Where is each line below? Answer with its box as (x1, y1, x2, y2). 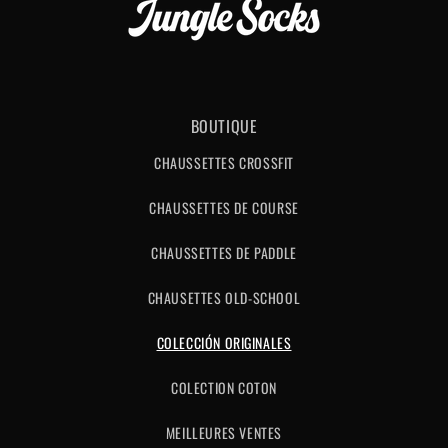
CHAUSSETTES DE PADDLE (151, 242, 297, 263)
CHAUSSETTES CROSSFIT (154, 152, 294, 173)
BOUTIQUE (190, 114, 258, 138)
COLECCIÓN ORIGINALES (156, 332, 292, 353)
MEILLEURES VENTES (165, 422, 283, 443)
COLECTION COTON (171, 377, 277, 398)
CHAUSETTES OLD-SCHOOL (147, 287, 301, 308)
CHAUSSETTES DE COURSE (149, 197, 299, 218)
